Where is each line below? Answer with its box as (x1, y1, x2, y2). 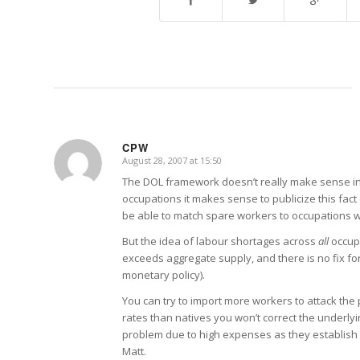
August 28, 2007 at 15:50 (122, 154, 222, 167)
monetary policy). (122, 268, 205, 283)
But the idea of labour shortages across (122, 234, 318, 249)
